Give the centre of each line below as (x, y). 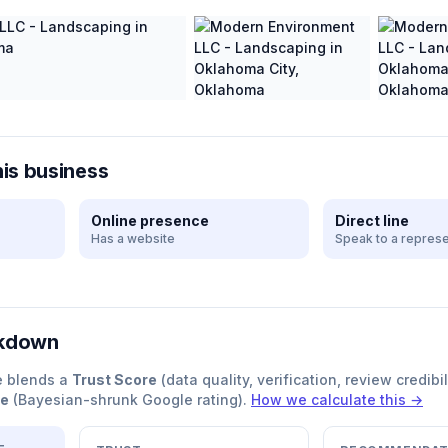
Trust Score (114, 379)
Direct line (372, 220)
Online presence (149, 220)
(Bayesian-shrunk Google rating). (128, 399)
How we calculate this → (337, 399)
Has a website (132, 238)
